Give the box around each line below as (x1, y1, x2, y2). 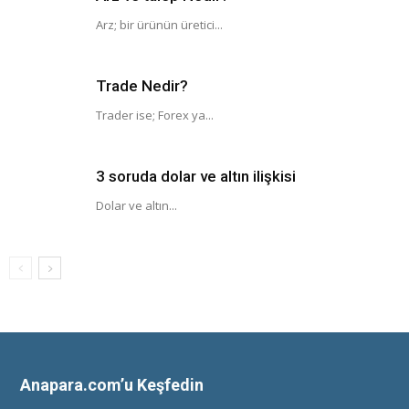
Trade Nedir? (96, 77, 188, 95)
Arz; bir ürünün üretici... (96, 16, 223, 33)
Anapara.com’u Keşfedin (20, 375, 204, 394)
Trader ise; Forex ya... (96, 107, 214, 123)
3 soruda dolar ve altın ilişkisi (96, 167, 296, 185)
